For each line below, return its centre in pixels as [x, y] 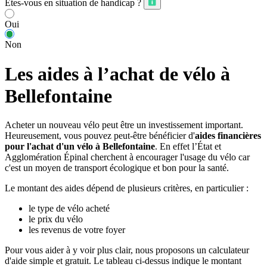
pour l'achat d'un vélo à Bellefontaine [80, 147]
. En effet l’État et [188, 147]
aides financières [228, 136]
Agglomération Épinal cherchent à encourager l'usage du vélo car [127, 157]
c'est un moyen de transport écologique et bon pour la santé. [117, 168]
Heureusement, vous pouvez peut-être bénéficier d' [100, 136]
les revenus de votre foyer [77, 230]
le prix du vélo [56, 219]
